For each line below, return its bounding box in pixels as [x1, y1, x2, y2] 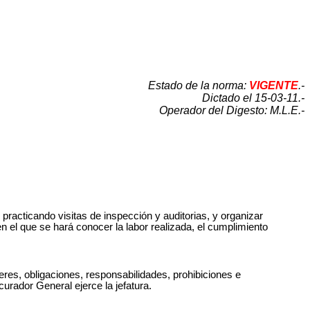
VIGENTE [249, 79, 298, 91]
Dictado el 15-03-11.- [202, 91, 304, 104]
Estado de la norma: [148, 79, 249, 91]
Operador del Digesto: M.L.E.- [159, 104, 304, 116]
